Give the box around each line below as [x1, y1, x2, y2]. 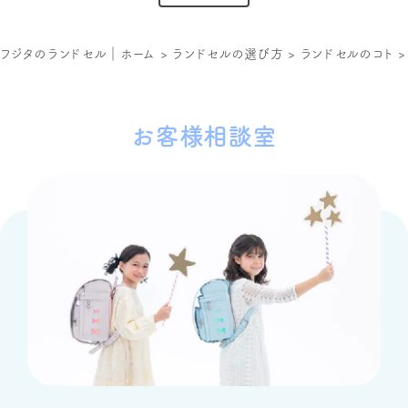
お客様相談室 [131, 124, 277, 148]
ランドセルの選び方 [172, 46, 284, 60]
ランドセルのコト [300, 46, 394, 60]
